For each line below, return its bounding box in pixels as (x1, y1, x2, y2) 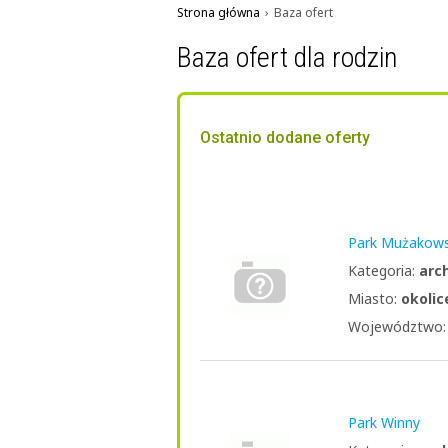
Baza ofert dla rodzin (177, 41, 398, 74)
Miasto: (348, 289, 401, 308)
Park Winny (348, 413, 420, 432)
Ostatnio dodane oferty (200, 128, 370, 147)
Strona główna (177, 4, 260, 21)
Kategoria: (348, 261, 419, 280)
